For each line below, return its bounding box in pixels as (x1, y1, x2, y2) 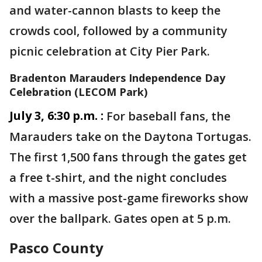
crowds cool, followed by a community (9, 23, 227, 39)
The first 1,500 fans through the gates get (9, 149, 247, 165)
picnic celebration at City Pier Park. (9, 43, 213, 59)
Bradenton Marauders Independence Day (9, 71, 225, 85)
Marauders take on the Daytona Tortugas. (9, 129, 251, 144)
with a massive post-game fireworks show (9, 190, 248, 206)
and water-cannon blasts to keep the (9, 2, 220, 18)
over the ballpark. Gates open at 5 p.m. (9, 211, 231, 226)
